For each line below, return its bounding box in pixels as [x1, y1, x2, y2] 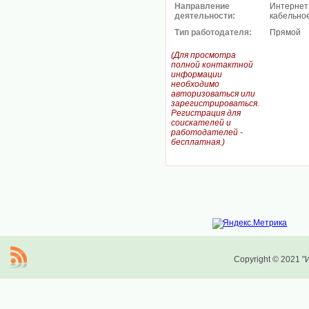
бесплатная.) [171, 137, 225, 147]
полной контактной [171, 60, 253, 70]
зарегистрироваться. [171, 99, 259, 108]
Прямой [270, 28, 301, 37]
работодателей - [171, 128, 243, 137]
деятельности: [175, 11, 235, 21]
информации [171, 70, 222, 79]
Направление [175, 1, 230, 11]
